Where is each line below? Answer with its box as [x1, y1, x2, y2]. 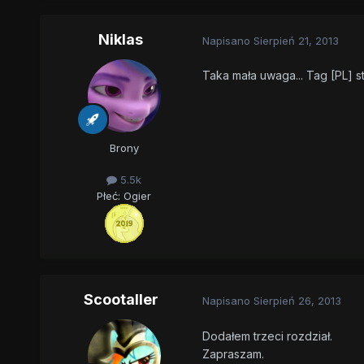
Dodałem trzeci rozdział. [201, 328, 332, 343]
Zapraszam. [201, 346, 264, 361]
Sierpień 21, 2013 [253, 33, 339, 47]
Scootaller [83, 291, 158, 309]
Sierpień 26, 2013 [253, 293, 341, 307]
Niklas [98, 31, 144, 49]
